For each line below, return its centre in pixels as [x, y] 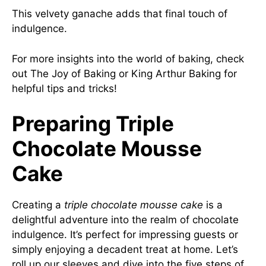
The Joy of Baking [73, 73]
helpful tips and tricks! [64, 88]
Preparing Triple [93, 123]
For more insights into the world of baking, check [128, 58]
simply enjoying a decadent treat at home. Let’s [125, 249]
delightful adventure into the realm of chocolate [125, 220]
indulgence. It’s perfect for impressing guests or [125, 235]
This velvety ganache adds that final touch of [120, 14]
